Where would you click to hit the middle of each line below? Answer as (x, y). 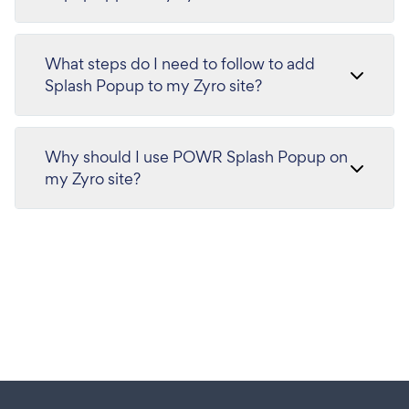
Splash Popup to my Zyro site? (153, 85)
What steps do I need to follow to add (180, 63)
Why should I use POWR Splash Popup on (196, 157)
